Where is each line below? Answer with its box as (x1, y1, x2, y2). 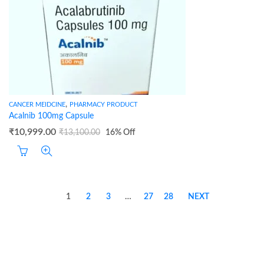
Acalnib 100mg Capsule (9, 112, 94, 120)
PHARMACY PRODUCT (70, 101, 138, 108)
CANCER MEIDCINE (9, 101, 65, 108)
